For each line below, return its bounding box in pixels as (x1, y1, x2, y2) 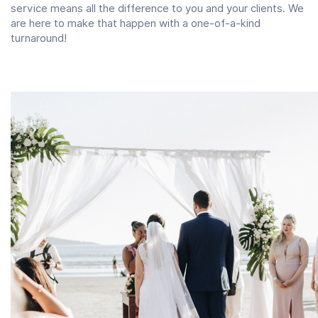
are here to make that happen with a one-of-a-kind (11, 16, 261, 30)
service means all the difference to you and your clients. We (11, 1, 304, 15)
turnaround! (11, 31, 67, 45)
